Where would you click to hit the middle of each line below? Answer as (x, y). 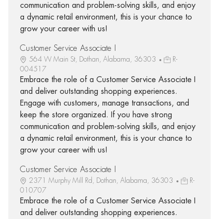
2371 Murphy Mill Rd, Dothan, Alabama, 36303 (102, 180)
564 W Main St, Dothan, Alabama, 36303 (93, 59)
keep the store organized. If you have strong (96, 115)
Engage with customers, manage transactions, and (104, 103)
